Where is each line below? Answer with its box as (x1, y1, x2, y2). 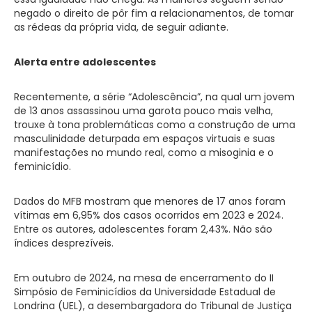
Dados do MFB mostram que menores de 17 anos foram (14, 194, 286, 208)
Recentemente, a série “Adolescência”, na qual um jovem (14, 90, 295, 104)
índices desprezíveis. (14, 236, 114, 250)
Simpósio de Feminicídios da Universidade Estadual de (14, 285, 276, 299)
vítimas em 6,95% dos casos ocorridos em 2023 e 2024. (14, 208, 283, 222)
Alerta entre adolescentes (14, 55, 156, 69)
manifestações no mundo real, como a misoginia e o (14, 146, 274, 159)
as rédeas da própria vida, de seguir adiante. (14, 20, 228, 34)
